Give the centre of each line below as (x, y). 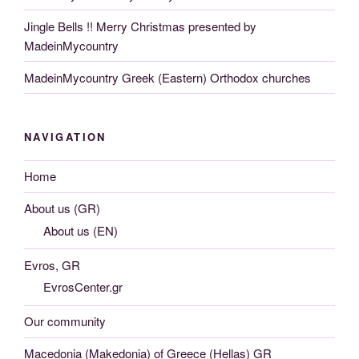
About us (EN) (81, 230)
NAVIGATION (65, 137)
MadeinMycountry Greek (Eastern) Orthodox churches (167, 77)
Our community (65, 321)
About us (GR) (62, 208)
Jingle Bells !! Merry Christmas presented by (140, 26)
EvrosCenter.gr (83, 287)
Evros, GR (52, 264)
